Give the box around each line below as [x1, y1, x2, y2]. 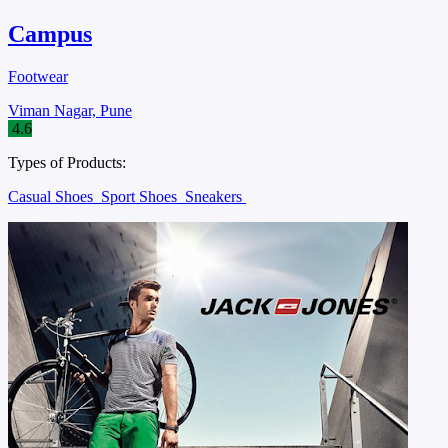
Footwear [8, 67, 68, 85]
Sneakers [185, 187, 246, 205]
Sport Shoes [101, 187, 181, 205]
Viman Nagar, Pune [8, 101, 132, 119]
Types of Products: [8, 153, 126, 171]
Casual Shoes [8, 187, 97, 205]
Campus [8, 20, 92, 47]
